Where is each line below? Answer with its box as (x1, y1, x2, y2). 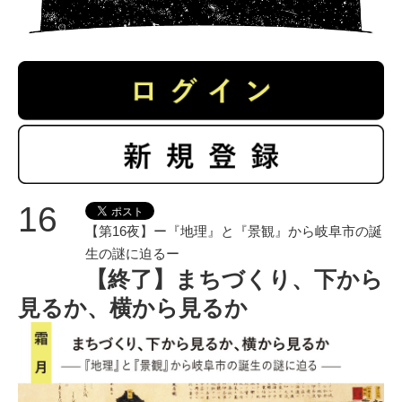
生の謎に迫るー (85, 245, 179, 261)
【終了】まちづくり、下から (85, 266, 383, 292)
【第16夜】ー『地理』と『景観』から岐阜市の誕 (85, 223, 382, 239)
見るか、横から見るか (18, 294, 248, 320)
